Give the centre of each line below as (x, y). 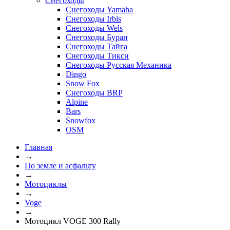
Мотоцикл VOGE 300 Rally (73, 221)
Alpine (77, 102)
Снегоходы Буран (97, 37)
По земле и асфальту (60, 165)
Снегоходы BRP (94, 92)
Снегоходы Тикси (97, 55)
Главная (39, 147)
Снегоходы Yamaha (99, 9)
